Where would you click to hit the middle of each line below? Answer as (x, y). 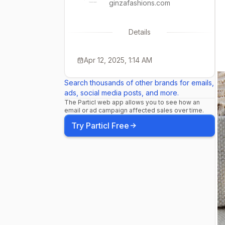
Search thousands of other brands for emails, (139, 83)
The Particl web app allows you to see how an (132, 102)
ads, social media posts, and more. (122, 93)
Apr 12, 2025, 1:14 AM (118, 60)
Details (140, 32)
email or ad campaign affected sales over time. (134, 110)
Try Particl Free (100, 126)
